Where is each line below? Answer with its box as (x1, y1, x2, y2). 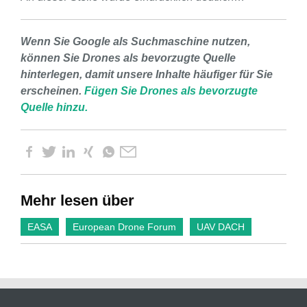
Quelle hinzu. (21, 101, 88, 113)
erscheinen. (21, 84, 84, 97)
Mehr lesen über (21, 191, 134, 209)
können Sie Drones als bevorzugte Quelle (21, 51, 236, 64)
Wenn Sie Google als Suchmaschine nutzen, (21, 35, 250, 47)
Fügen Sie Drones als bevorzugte (84, 84, 258, 97)
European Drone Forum (73, 221, 176, 232)
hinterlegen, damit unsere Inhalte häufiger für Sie (21, 68, 273, 80)
